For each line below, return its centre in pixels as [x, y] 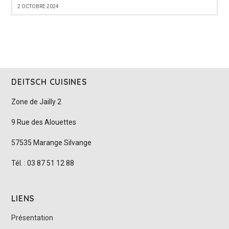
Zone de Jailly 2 [37, 101]
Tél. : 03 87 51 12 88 [43, 163]
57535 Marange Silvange [52, 142]
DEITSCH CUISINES [49, 82]
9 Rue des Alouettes [44, 122]
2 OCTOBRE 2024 [38, 6]
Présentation [32, 217]
